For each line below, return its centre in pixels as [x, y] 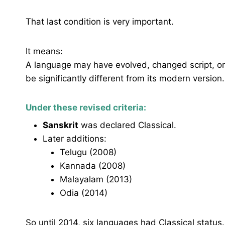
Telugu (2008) [88, 152]
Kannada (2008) [93, 165]
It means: [44, 51]
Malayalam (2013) [96, 179]
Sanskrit [61, 125]
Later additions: [75, 138]
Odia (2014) [84, 193]
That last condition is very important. [100, 22]
